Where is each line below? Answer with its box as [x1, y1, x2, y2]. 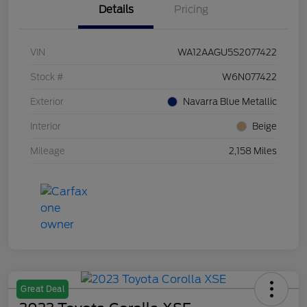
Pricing [174, 3, 208, 16]
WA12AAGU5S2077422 [177, 47, 277, 58]
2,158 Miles [229, 146, 277, 157]
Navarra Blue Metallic [183, 97, 277, 108]
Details [98, 3, 134, 16]
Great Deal [21, 284, 64, 295]
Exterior [30, 97, 64, 108]
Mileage [30, 146, 65, 157]
